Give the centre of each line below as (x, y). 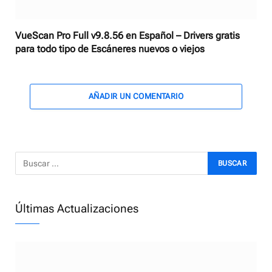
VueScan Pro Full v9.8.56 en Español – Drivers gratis (127, 36)
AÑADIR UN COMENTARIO (136, 97)
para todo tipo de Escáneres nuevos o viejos (110, 49)
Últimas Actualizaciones (77, 209)
